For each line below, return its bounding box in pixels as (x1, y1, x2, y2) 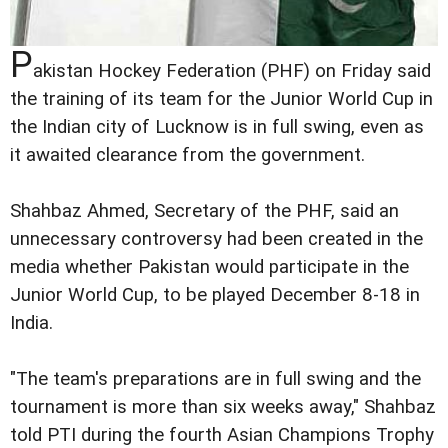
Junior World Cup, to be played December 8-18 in (10, 283, 420, 306)
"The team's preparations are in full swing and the (10, 367, 421, 390)
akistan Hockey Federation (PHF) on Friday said (33, 59, 431, 82)
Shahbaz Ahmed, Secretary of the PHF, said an (10, 199, 399, 222)
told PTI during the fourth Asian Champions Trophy (10, 423, 434, 446)
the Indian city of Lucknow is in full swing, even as (10, 115, 424, 138)
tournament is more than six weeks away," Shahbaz (10, 395, 436, 418)
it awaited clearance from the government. (10, 143, 365, 166)
